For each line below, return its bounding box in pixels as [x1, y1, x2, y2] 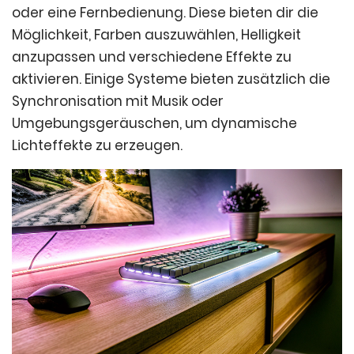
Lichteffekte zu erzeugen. [12, 136, 183, 156]
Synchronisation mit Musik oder [12, 92, 224, 111]
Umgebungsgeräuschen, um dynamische [12, 114, 297, 134]
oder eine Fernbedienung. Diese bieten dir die [12, 3, 318, 23]
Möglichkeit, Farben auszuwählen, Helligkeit [12, 25, 301, 45]
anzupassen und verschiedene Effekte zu [12, 47, 292, 67]
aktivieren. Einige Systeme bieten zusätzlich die [12, 70, 330, 89]
